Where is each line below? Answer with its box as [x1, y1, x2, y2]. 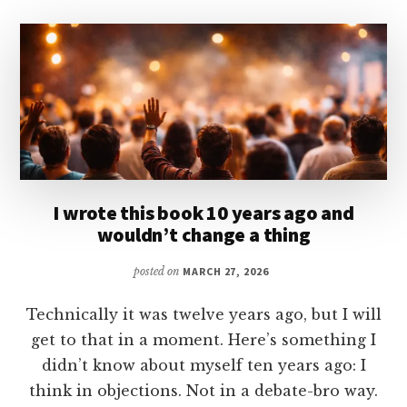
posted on [133, 263, 183, 278]
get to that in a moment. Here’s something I [31, 330, 376, 349]
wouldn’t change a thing [96, 221, 311, 247]
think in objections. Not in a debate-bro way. [29, 381, 378, 400]
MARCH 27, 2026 [182, 263, 270, 278]
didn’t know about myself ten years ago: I [41, 355, 366, 374]
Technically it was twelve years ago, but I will [25, 304, 382, 323]
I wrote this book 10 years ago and [53, 199, 354, 225]
